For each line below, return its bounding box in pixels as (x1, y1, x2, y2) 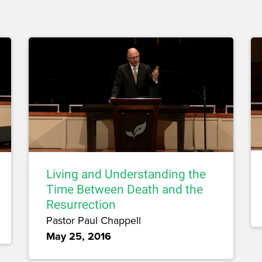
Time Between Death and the (46, 182, 203, 197)
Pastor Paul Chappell (46, 213, 141, 228)
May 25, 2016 (46, 229, 111, 244)
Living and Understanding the (46, 167, 206, 182)
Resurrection (46, 198, 116, 212)
